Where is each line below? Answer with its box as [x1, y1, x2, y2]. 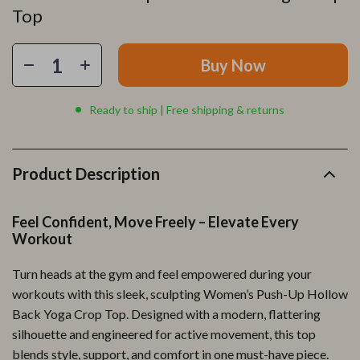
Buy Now [200, 55, 266, 75]
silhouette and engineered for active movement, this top [12, 326, 316, 342]
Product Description [12, 164, 160, 183]
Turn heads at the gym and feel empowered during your [12, 266, 312, 281]
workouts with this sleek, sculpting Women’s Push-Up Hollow [12, 286, 348, 301]
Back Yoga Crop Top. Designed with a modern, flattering [12, 306, 321, 321]
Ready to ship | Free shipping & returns [89, 103, 284, 117]
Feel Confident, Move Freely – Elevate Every [12, 213, 299, 231]
